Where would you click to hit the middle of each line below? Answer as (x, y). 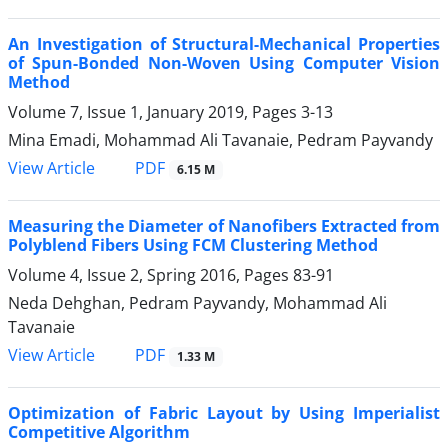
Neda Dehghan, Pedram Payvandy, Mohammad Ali (197, 303)
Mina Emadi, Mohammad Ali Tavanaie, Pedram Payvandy (220, 139)
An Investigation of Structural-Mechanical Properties (224, 43)
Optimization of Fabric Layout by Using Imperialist (224, 413)
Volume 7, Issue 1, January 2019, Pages (154, 111)
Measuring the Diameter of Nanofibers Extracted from (224, 226)
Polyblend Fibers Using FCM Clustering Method (193, 245)
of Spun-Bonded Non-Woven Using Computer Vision (224, 62)
